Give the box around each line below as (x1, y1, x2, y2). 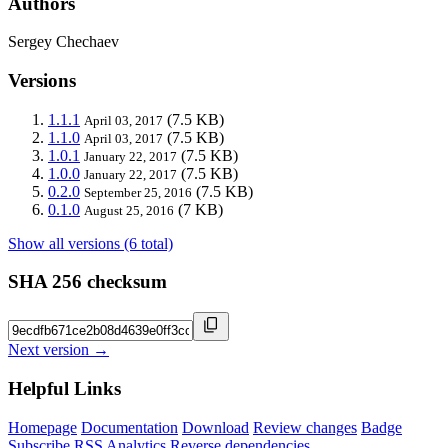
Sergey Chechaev (8, 33, 119, 51)
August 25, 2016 (84, 202, 174, 218)
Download (182, 418, 249, 436)
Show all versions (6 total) (8, 234, 173, 252)
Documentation (81, 418, 178, 436)
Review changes (253, 418, 357, 436)
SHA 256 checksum (8, 271, 167, 293)
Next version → (8, 341, 109, 359)
